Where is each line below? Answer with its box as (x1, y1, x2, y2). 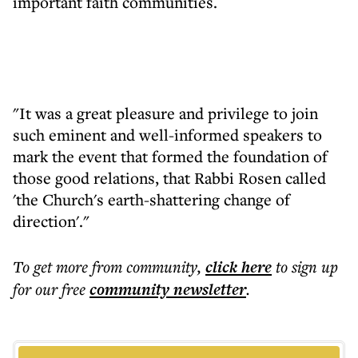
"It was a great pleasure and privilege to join (13, 102, 318, 124)
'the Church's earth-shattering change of (13, 189, 290, 210)
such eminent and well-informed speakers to (13, 124, 322, 145)
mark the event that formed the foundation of (13, 145, 328, 167)
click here (205, 256, 272, 278)
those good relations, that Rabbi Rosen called (13, 167, 326, 189)
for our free (13, 278, 86, 300)
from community (92, 256, 197, 277)
